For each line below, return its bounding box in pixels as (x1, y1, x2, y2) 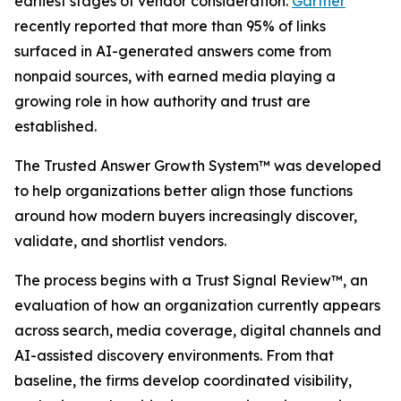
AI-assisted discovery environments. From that (14, 346, 334, 364)
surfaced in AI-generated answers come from (14, 42, 331, 60)
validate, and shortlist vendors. (14, 232, 226, 250)
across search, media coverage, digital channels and (14, 321, 381, 339)
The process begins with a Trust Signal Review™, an (14, 271, 368, 289)
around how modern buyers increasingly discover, (14, 207, 357, 225)
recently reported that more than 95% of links (14, 17, 326, 35)
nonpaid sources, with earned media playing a (14, 67, 336, 85)
